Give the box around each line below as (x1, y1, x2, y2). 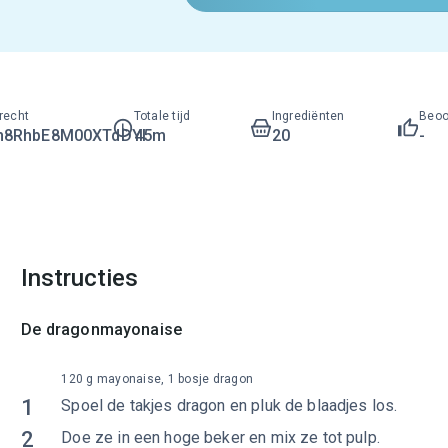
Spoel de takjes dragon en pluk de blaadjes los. (61, 396, 398, 415)
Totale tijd (133, 109, 191, 123)
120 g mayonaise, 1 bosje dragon (61, 372, 254, 386)
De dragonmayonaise (21, 320, 183, 339)
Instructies (21, 264, 139, 292)
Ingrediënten (271, 109, 345, 123)
